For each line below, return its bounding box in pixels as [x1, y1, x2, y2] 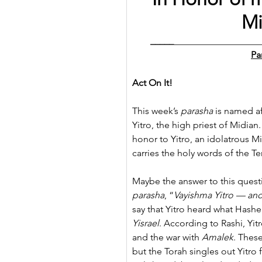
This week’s [132, 105, 181, 116]
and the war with [132, 232, 202, 243]
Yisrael [132, 218, 159, 229]
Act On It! [132, 77, 173, 88]
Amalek [202, 232, 233, 243]
